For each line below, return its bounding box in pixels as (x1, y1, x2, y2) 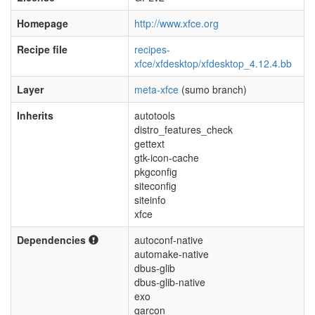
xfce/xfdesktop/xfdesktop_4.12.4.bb (134, 56, 292, 70)
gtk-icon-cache (134, 150, 199, 165)
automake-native (134, 247, 209, 261)
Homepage (17, 16, 68, 30)
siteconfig (134, 179, 176, 193)
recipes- (134, 42, 170, 56)
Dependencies (17, 233, 89, 247)
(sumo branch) (179, 82, 247, 96)
